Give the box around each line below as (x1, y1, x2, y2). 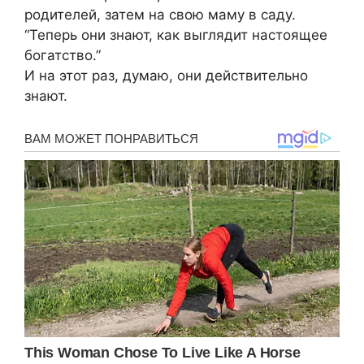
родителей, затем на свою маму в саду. (24, 6, 296, 24)
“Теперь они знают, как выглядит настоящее (24, 27, 327, 44)
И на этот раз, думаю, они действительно (24, 67, 308, 84)
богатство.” (24, 47, 101, 64)
